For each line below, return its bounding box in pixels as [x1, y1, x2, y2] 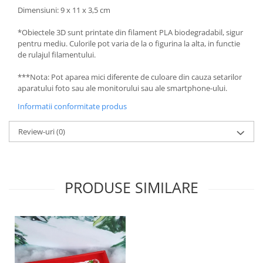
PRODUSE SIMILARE [65, 177, 198, 198]
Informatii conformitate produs [18, 101, 127, 112]
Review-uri [18, 126, 56, 137]
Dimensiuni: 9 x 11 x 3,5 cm [18, 5, 110, 16]
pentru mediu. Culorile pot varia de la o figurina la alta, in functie [18, 38, 240, 49]
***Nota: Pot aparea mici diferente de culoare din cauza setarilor [18, 72, 242, 83]
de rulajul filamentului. [18, 49, 96, 60]
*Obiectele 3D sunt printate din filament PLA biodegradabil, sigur [18, 27, 243, 38]
